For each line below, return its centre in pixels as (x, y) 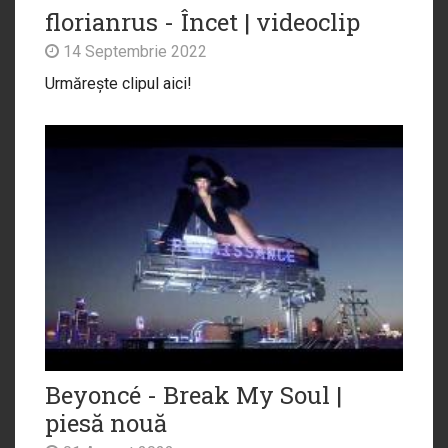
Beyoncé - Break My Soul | (193, 395)
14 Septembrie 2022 (133, 52)
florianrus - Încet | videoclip (202, 22)
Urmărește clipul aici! (118, 84)
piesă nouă (106, 423)
